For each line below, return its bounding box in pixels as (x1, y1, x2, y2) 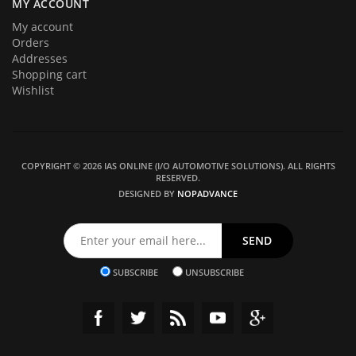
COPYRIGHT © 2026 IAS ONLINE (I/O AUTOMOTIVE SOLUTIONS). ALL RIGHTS (21, 159, 335, 172)
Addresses (12, 50, 68, 66)
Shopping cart (12, 66, 87, 82)
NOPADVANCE (177, 187, 238, 199)
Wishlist (12, 82, 54, 98)
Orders (12, 34, 49, 50)
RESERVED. (156, 171, 200, 184)
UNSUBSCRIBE (185, 265, 244, 278)
